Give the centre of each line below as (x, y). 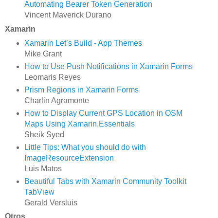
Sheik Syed (44, 134)
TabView (39, 192)
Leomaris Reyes (52, 77)
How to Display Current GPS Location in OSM (103, 113)
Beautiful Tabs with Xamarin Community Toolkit (105, 181)
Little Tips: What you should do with (85, 147)
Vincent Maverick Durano (68, 15)
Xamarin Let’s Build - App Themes (83, 43)
